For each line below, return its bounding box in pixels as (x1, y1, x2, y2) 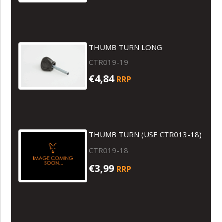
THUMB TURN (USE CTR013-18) (89, 129, 202, 139)
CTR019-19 (89, 56, 129, 67)
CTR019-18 (89, 145, 129, 155)
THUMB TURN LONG (89, 42, 163, 52)
